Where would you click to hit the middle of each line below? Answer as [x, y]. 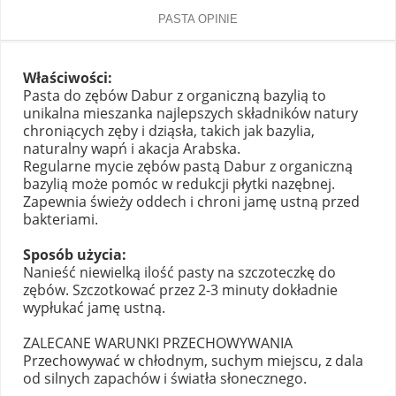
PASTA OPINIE [198, 19]
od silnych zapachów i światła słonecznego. [165, 378]
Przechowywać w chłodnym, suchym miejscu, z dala [193, 361]
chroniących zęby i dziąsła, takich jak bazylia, [169, 131]
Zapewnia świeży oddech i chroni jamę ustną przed [191, 202]
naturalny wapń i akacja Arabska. [132, 148]
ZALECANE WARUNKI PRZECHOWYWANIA [158, 343]
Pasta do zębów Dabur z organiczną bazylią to [175, 95]
